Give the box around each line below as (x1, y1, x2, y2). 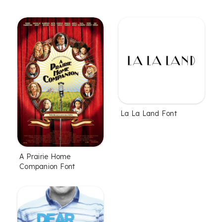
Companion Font (19, 162, 75, 171)
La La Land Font (120, 109, 177, 118)
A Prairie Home (19, 152, 71, 161)
